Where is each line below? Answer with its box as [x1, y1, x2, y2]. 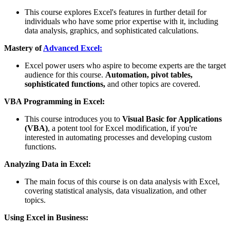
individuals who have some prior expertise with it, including [25, 16, 218, 26]
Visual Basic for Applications [122, 114, 222, 123]
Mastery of [4, 43, 43, 52]
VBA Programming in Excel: [4, 97, 105, 106]
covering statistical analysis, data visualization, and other [25, 186, 206, 195]
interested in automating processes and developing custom [25, 132, 212, 142]
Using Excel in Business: [4, 213, 88, 222]
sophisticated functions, [25, 79, 105, 88]
